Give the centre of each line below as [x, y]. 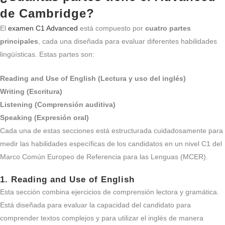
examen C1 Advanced [43, 28]
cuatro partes [168, 28]
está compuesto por [111, 28]
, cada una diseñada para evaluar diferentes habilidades [128, 41]
